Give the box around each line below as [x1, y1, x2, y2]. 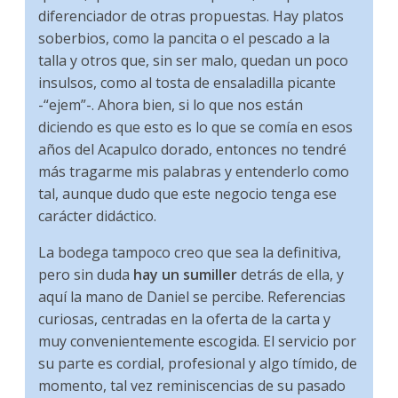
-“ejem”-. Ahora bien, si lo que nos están [38, 94, 304, 115]
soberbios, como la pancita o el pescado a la [38, 28, 330, 48]
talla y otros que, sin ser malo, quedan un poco [38, 50, 349, 70]
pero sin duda [38, 264, 134, 284]
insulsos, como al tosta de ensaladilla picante [38, 72, 337, 92]
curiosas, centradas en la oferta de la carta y [38, 308, 331, 329]
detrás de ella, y [237, 264, 345, 284]
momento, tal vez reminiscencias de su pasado [38, 375, 346, 395]
